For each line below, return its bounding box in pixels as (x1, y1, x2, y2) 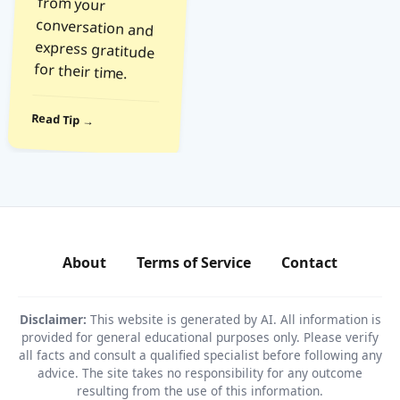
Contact (281, 253, 337, 272)
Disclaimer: (19, 311, 87, 328)
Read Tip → (30, 110, 95, 129)
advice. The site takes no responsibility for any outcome (37, 364, 362, 381)
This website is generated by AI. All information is (86, 311, 381, 328)
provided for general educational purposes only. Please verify (21, 329, 379, 346)
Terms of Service (137, 253, 251, 272)
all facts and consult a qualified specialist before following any (18, 346, 382, 363)
